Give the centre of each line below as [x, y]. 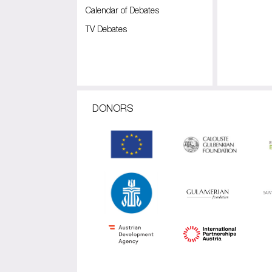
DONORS [113, 108]
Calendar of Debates [122, 10]
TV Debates [106, 29]
